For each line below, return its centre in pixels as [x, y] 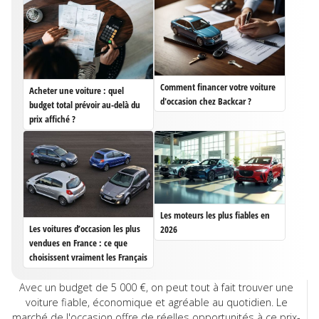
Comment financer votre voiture [218, 87]
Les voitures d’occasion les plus [85, 228]
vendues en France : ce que [78, 242]
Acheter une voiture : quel [77, 90]
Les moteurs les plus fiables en [215, 215]
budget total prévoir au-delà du [85, 104]
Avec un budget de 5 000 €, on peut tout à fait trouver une [156, 287]
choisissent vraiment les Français [88, 257]
